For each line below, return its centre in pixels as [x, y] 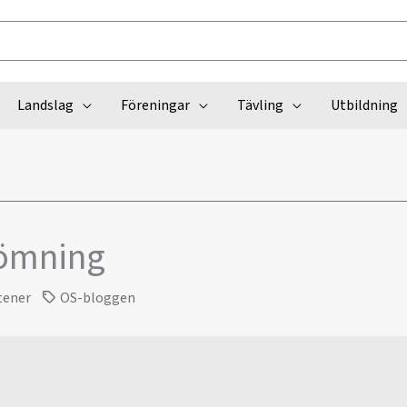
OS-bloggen [98, 298]
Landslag [45, 105]
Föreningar [155, 105]
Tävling [260, 105]
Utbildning [364, 105]
